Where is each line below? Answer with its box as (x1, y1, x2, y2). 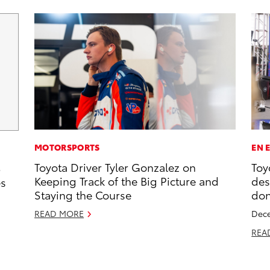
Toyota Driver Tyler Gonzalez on (34, 159, 196, 175)
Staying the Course (34, 187, 132, 202)
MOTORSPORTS (34, 141, 100, 154)
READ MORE (34, 207, 84, 220)
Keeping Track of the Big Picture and (34, 173, 219, 189)
